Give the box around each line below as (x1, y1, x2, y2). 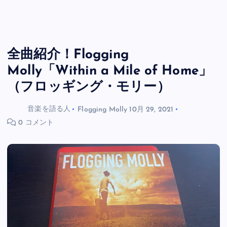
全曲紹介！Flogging (7, 48, 129, 62)
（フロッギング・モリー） (7, 80, 170, 94)
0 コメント (16, 119, 54, 127)
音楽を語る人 (27, 105, 71, 113)
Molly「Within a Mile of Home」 (7, 64, 212, 78)
